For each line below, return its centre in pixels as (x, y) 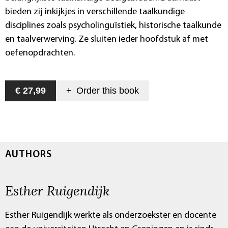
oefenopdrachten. (40, 53)
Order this (96, 90)
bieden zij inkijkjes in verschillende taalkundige (95, 12)
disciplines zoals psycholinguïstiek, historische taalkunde (113, 25)
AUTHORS (28, 154)
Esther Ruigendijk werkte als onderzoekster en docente (111, 215)
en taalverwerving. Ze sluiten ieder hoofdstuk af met (107, 39)
